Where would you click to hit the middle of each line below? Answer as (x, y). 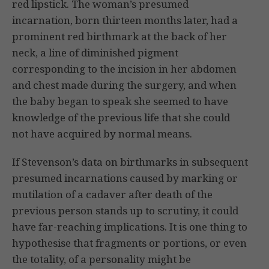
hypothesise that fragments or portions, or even (129, 243)
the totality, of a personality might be (101, 259)
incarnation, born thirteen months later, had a (125, 20)
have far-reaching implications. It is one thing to (130, 227)
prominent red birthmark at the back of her (119, 37)
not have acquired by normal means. (102, 134)
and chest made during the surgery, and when (124, 85)
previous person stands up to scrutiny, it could (125, 211)
